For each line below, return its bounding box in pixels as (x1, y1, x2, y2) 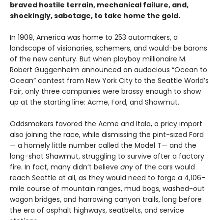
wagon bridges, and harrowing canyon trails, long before (10, 194, 202, 205)
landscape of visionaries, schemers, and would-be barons (10, 43, 207, 54)
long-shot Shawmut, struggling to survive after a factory (10, 151, 204, 162)
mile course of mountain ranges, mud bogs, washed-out (10, 184, 205, 194)
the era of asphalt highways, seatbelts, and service (10, 205, 184, 216)
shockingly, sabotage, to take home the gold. (10, 11, 180, 21)
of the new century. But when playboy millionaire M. (10, 54, 187, 64)
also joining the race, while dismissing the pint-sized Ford (10, 130, 204, 140)
